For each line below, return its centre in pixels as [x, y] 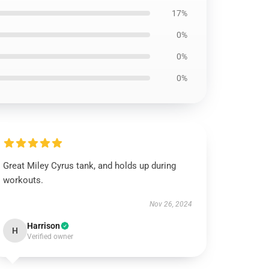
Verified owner [50, 237]
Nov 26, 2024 [171, 204]
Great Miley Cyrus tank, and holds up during [90, 166]
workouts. [23, 180]
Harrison [44, 226]
